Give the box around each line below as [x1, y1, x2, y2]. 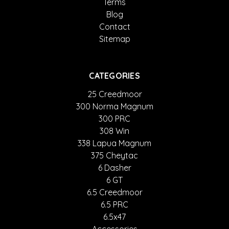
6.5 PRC [101, 199, 128, 210]
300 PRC [99, 113, 130, 124]
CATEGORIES [89, 71, 140, 81]
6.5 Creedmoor [86, 187, 143, 197]
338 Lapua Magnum [78, 138, 151, 148]
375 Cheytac [91, 150, 138, 161]
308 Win [100, 126, 129, 136]
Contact [99, 21, 130, 32]
